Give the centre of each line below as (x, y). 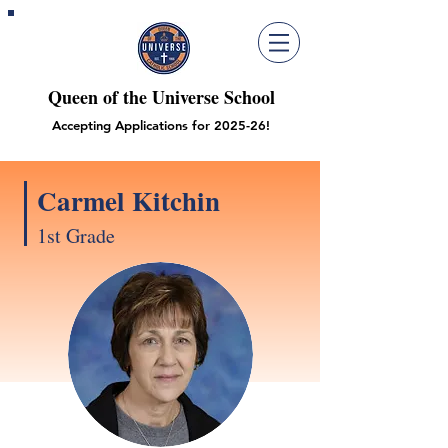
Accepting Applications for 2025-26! (161, 125)
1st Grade (76, 235)
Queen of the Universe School (161, 97)
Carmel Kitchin (128, 200)
